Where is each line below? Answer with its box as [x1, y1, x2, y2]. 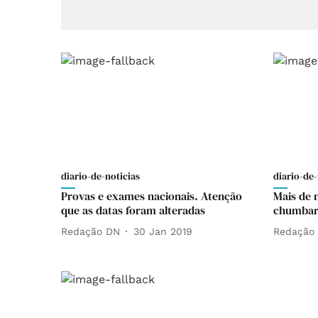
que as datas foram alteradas [61, 202, 205, 219]
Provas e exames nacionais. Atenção [61, 188, 242, 204]
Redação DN [61, 225, 120, 237]
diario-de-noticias [61, 169, 140, 184]
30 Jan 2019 [133, 225, 192, 237]
